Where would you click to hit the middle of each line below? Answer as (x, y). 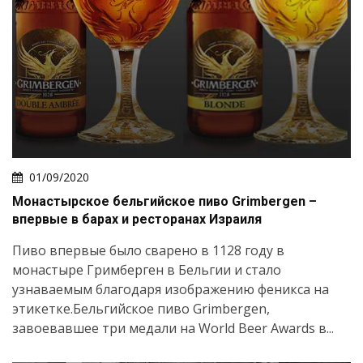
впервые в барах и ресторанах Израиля (137, 219)
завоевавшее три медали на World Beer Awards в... (173, 328)
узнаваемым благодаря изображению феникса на (171, 289)
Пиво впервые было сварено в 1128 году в (148, 250)
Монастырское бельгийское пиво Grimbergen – (164, 201)
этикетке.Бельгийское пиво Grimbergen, (141, 308)
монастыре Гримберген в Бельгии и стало (147, 269)
